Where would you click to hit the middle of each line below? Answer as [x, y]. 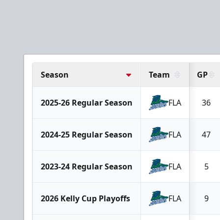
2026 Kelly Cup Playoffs [85, 198]
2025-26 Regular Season [87, 103]
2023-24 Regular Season [87, 166]
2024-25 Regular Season [87, 135]
